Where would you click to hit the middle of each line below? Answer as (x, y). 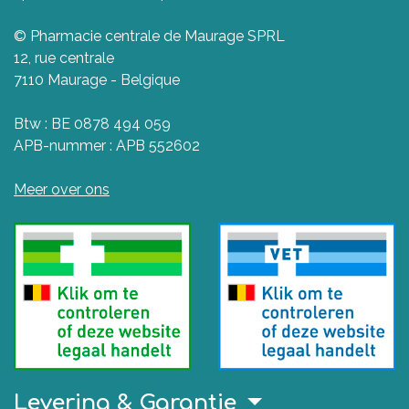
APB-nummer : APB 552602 (107, 145)
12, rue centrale (64, 58)
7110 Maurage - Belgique (97, 79)
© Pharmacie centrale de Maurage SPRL (149, 36)
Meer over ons (62, 189)
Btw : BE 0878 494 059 (92, 123)
